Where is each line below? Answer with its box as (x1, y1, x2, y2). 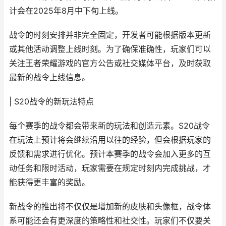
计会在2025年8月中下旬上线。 (9, 6, 123, 16)
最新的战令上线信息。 (9, 73, 90, 82)
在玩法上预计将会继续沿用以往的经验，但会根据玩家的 (9, 135, 211, 145)
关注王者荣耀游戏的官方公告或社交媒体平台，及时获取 (9, 59, 211, 68)
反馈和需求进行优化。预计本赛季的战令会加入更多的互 (9, 149, 211, 159)
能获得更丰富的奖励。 (9, 178, 90, 187)
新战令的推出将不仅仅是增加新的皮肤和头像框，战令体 (9, 202, 211, 211)
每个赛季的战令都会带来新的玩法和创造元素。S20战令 (9, 121, 210, 131)
